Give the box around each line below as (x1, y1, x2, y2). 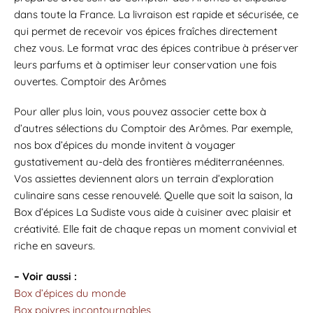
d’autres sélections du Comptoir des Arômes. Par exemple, (14, 122, 293, 136)
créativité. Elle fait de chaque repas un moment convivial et (14, 222, 297, 236)
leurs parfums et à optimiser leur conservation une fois (14, 57, 277, 71)
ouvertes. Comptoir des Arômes (14, 74, 166, 88)
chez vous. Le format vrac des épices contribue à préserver (14, 41, 298, 54)
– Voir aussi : (14, 269, 77, 283)
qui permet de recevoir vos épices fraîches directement (14, 24, 277, 38)
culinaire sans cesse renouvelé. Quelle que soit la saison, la (14, 189, 293, 203)
